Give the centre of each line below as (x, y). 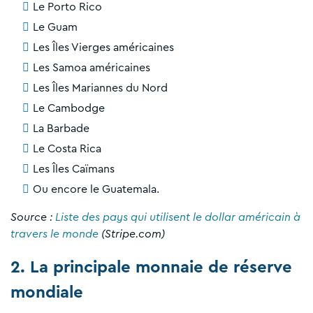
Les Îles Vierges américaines (103, 47)
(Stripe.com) (132, 234)
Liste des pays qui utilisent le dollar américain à (178, 217)
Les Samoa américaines (92, 67)
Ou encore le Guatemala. (96, 189)
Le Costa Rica (67, 148)
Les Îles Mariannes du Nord (100, 88)
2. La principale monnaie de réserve (151, 267)
